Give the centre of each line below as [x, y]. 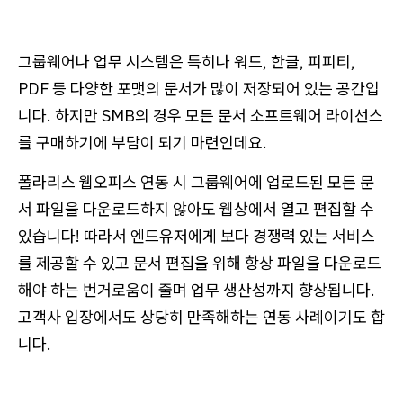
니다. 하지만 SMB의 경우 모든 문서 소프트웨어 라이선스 [201, 115]
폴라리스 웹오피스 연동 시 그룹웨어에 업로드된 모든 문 [196, 182]
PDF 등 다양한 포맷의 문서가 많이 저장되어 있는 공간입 [199, 88]
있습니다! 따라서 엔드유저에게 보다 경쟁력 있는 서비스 [197, 236]
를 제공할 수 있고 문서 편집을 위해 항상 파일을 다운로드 [200, 263]
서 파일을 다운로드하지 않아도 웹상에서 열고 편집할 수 [196, 209]
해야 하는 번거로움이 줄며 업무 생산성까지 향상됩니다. [197, 290]
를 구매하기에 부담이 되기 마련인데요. [143, 142]
